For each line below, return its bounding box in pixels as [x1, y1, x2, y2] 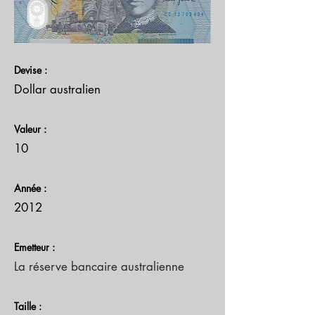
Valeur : [14, 122, 46, 136]
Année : [14, 181, 46, 195]
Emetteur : [14, 240, 55, 254]
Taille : [14, 300, 41, 313]
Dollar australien [14, 82, 101, 97]
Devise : [14, 63, 47, 77]
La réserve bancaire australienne [14, 259, 184, 274]
